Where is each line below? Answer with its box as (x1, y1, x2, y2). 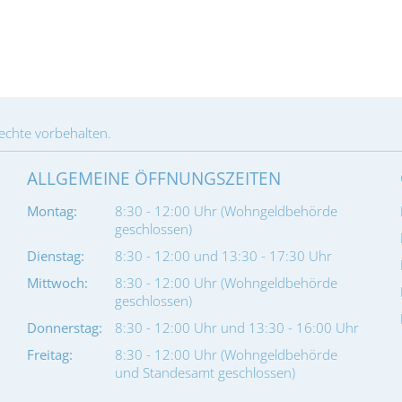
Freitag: (26, 345, 73, 363)
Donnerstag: (26, 319, 102, 336)
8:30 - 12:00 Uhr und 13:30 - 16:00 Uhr (114, 319, 359, 336)
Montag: (26, 202, 77, 220)
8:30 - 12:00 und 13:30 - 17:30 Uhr (114, 247, 332, 265)
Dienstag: (26, 247, 84, 265)
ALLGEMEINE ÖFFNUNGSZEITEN (26, 167, 281, 190)
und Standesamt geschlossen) (114, 363, 295, 381)
